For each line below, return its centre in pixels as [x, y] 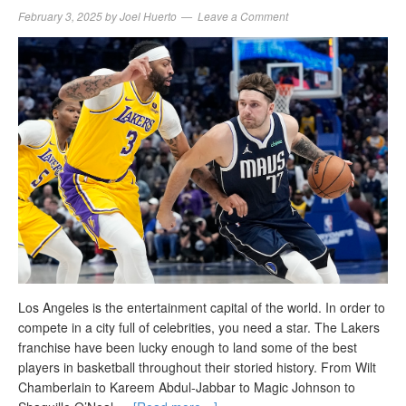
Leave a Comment [243, 15]
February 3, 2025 [60, 15]
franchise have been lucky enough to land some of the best [188, 347]
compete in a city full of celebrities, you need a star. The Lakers [199, 327]
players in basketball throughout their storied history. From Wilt [197, 367]
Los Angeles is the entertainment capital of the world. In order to [202, 307]
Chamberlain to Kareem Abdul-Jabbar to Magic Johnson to [187, 387]
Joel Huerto [148, 15]
